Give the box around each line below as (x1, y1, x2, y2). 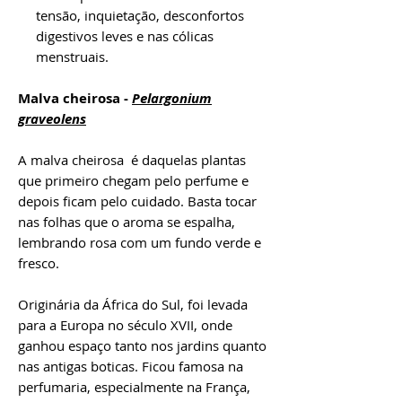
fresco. (18, 253, 59, 272)
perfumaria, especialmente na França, (18, 377, 250, 396)
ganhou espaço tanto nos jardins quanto (18, 336, 267, 354)
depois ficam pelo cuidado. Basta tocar (18, 191, 257, 210)
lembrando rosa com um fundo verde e (18, 232, 261, 251)
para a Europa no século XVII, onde (18, 315, 232, 334)
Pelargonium (132, 88, 212, 108)
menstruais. (36, 47, 116, 66)
